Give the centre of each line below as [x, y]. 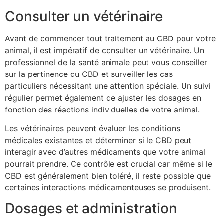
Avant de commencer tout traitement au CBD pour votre [110, 38]
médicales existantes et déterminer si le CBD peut [98, 140]
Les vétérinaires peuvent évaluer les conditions [92, 129]
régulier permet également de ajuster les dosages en [103, 97]
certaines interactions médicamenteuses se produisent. [108, 188]
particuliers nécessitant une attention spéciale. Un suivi [108, 86]
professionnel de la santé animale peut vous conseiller [106, 62]
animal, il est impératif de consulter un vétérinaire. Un [105, 50]
